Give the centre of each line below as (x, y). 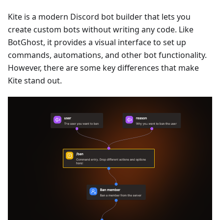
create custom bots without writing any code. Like (101, 29)
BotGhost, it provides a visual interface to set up (97, 42)
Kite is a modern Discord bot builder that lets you (99, 16)
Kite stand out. (35, 80)
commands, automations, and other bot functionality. (107, 55)
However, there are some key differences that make (103, 68)
